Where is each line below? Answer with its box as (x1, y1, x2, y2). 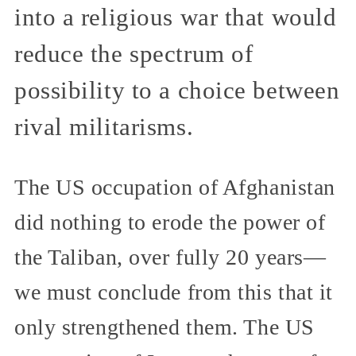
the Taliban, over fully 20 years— (14, 244, 327, 269)
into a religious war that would (14, 4, 337, 31)
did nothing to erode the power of (14, 209, 326, 234)
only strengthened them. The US (14, 314, 315, 339)
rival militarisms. (14, 114, 194, 141)
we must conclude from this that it (14, 279, 334, 304)
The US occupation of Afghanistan (14, 174, 335, 199)
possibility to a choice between (14, 77, 340, 104)
